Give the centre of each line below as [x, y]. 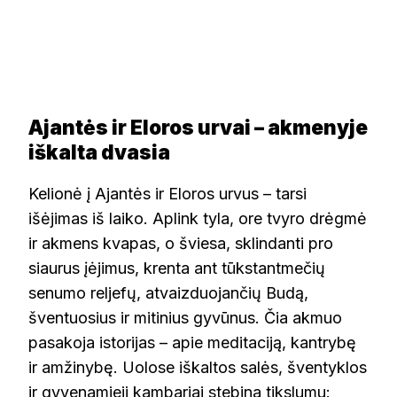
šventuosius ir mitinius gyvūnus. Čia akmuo [185, 317]
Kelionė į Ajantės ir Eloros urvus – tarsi [167, 193]
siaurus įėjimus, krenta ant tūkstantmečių [177, 268]
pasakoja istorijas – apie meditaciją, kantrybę [192, 342]
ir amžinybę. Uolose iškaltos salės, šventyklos [198, 367]
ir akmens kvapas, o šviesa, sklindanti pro [181, 243]
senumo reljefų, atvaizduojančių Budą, [168, 292]
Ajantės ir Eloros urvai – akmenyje [198, 128]
